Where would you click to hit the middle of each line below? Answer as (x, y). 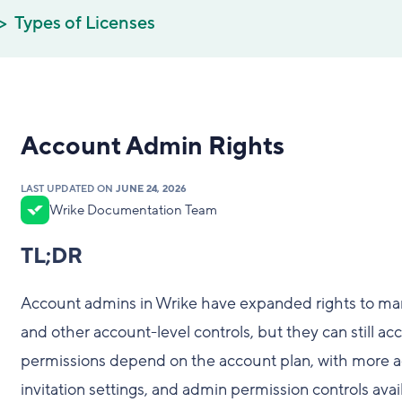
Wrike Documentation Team (133, 210)
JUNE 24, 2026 (151, 189)
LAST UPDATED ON (68, 189)
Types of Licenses (85, 23)
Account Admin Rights (152, 147)
